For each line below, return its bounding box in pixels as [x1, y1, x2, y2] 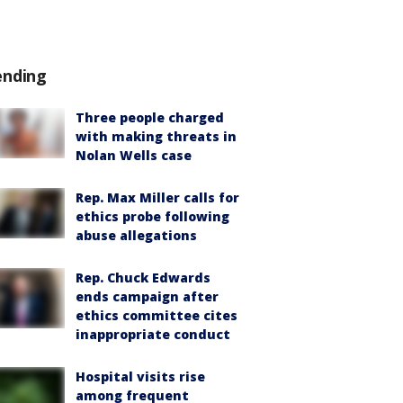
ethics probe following [76, 208, 229, 225]
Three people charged [76, 109, 224, 126]
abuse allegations [76, 227, 197, 244]
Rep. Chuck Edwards [76, 269, 210, 286]
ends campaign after [76, 288, 219, 305]
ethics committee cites [76, 307, 237, 324]
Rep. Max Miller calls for [76, 189, 239, 206]
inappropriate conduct [76, 326, 230, 343]
